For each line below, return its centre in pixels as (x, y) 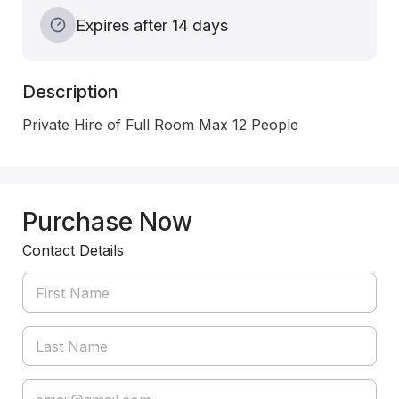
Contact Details (73, 250)
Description (70, 92)
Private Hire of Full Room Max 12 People (163, 125)
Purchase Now (107, 222)
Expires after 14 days (152, 25)
